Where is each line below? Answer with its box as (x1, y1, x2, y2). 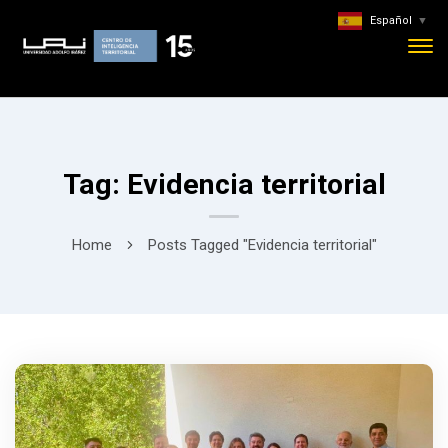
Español (370, 14, 412, 28)
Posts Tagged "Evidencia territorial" (147, 236, 377, 255)
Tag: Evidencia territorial (62, 168, 386, 202)
